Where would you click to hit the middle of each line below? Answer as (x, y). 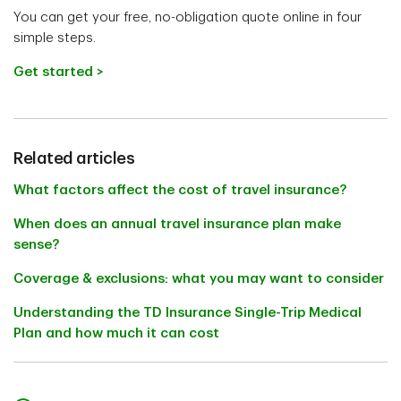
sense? (36, 245)
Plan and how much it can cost (116, 334)
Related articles (74, 159)
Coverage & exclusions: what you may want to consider (199, 279)
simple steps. (55, 38)
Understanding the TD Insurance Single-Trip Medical (188, 313)
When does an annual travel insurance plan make (177, 225)
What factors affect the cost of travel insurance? (180, 191)
